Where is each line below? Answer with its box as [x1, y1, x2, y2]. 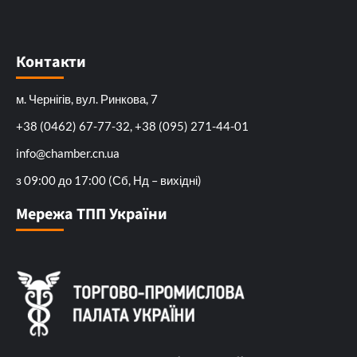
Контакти [16, 50, 86, 73]
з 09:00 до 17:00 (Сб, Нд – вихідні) [16, 172, 202, 187]
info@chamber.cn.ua [16, 145, 120, 160]
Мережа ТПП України [16, 202, 167, 226]
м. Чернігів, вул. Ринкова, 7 [16, 91, 158, 106]
